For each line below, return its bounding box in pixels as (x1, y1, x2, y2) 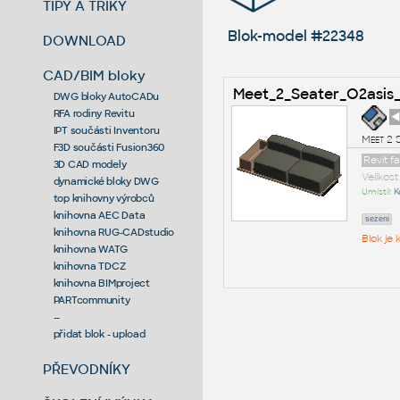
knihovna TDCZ (53, 259, 126, 272)
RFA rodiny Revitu (53, 106, 135, 120)
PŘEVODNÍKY (43, 360, 131, 378)
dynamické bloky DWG (53, 174, 159, 187)
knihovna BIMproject (53, 276, 150, 289)
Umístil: (361, 186, 394, 197)
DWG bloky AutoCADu (53, 89, 160, 103)
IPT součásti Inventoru (53, 123, 161, 137)
